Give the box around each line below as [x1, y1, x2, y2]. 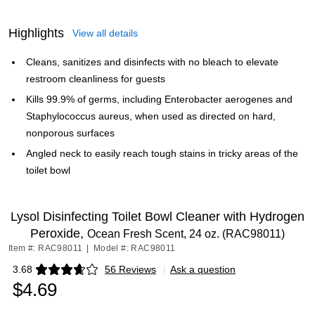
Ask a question [170, 264, 236, 275]
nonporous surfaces [26, 127, 115, 139]
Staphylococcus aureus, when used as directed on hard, [26, 110, 276, 122]
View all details [72, 27, 138, 39]
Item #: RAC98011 [8, 243, 83, 253]
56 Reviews [105, 264, 156, 275]
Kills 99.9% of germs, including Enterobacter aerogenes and [26, 94, 292, 105]
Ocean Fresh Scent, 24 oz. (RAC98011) [87, 228, 285, 240]
